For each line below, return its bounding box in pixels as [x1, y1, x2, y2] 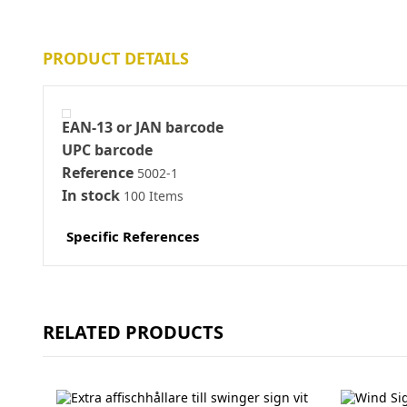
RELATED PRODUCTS [43, 320, 223, 344]
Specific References [66, 227, 199, 245]
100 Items [124, 187, 184, 204]
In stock [62, 185, 120, 205]
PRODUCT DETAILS [43, 47, 189, 69]
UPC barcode [62, 140, 153, 160]
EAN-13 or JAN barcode [62, 117, 223, 137]
